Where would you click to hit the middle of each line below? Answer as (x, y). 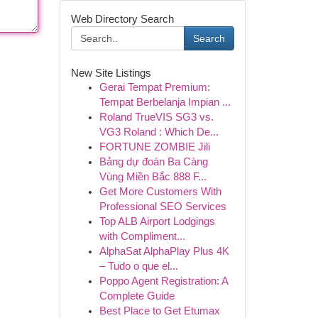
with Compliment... (142, 236)
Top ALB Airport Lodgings (157, 221)
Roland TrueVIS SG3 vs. (156, 117)
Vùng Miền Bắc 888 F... (153, 177)
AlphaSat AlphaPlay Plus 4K (164, 251)
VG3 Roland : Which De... (159, 132)
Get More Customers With (160, 192)
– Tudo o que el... (138, 266)
